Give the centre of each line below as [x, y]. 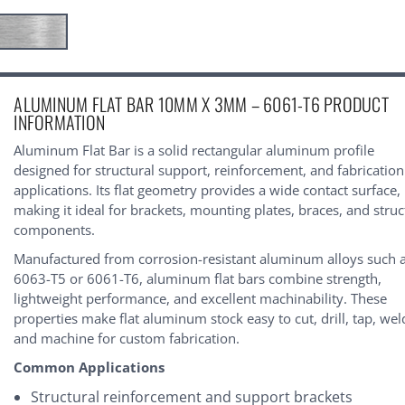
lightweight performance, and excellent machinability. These [201, 298]
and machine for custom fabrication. [127, 338]
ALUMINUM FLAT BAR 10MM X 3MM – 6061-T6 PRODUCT [201, 104]
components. [55, 229]
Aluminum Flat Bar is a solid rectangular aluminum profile [194, 150]
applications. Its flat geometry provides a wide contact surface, [207, 189]
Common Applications [89, 367]
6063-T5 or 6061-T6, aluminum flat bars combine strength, [198, 278]
